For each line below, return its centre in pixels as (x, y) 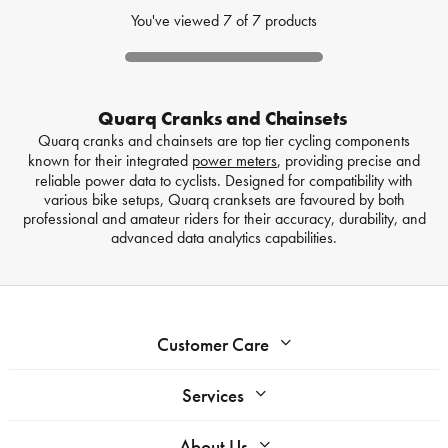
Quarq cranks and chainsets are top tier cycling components (224, 141)
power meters (234, 161)
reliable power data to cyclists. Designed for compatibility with (224, 181)
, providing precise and (348, 161)
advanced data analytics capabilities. (224, 238)
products (291, 21)
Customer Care (213, 345)
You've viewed (177, 21)
